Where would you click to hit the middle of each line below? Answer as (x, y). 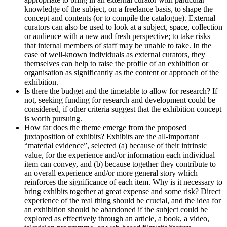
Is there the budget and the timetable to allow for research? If (121, 91)
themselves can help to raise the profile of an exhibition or (116, 64)
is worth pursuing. (53, 118)
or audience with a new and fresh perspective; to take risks (117, 36)
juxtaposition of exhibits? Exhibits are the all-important (111, 137)
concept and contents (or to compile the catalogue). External (120, 18)
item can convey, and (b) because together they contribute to (120, 164)
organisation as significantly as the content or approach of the (122, 73)
